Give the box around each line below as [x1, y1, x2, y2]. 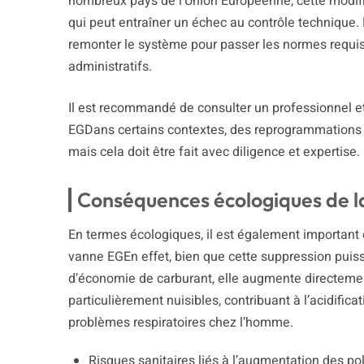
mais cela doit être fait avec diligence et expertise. [67, 142, 360, 162]
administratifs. [67, 57, 152, 76]
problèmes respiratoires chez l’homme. [67, 313, 293, 332]
